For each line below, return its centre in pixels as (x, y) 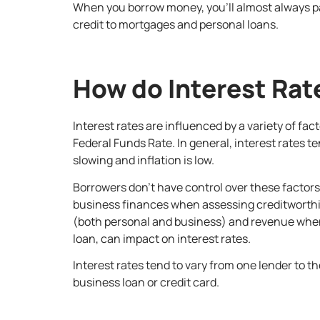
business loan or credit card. (146, 282)
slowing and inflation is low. (144, 160)
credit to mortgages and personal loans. (176, 24)
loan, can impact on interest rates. (162, 238)
